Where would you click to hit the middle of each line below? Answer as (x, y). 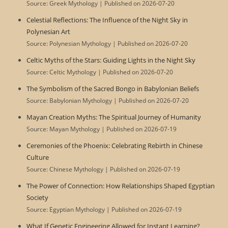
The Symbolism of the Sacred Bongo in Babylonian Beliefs (113, 88)
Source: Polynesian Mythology (70, 43)
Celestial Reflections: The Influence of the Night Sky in (107, 20)
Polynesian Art (49, 31)
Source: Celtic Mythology (62, 72)
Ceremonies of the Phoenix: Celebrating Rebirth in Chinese (115, 145)
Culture (38, 157)
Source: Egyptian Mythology (67, 209)
